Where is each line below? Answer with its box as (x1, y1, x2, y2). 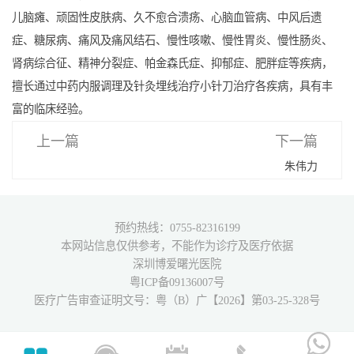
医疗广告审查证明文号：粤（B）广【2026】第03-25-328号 (34, 294, 320, 307)
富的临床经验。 (11, 103, 89, 116)
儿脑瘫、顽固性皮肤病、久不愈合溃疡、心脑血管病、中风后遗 (11, 11, 322, 24)
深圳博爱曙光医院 (133, 258, 221, 271)
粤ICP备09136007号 (130, 276, 224, 289)
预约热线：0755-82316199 (114, 221, 240, 235)
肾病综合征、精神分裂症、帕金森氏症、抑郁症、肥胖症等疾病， (11, 57, 333, 70)
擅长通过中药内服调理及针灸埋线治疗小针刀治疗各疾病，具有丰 (11, 80, 333, 93)
